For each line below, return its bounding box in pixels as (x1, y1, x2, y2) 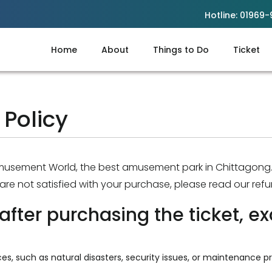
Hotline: (204, 9, 240, 21)
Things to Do (153, 43, 209, 56)
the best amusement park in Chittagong (80, 160, 271, 174)
